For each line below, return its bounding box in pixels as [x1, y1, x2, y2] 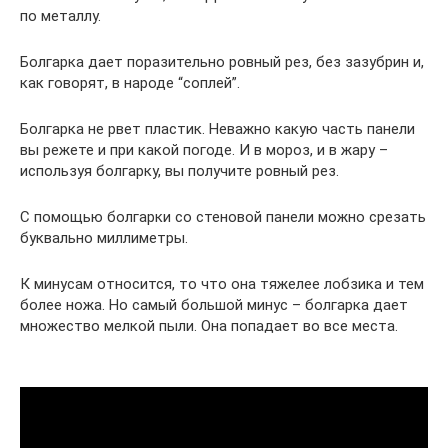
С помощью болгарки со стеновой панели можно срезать [20, 207, 426, 226]
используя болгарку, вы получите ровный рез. [20, 161, 339, 180]
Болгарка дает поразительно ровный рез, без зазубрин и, [20, 52, 424, 71]
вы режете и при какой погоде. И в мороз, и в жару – [20, 140, 388, 159]
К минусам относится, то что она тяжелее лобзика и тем [20, 274, 424, 293]
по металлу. [20, 6, 101, 25]
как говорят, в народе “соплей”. [20, 73, 240, 92]
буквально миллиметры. [20, 228, 188, 247]
